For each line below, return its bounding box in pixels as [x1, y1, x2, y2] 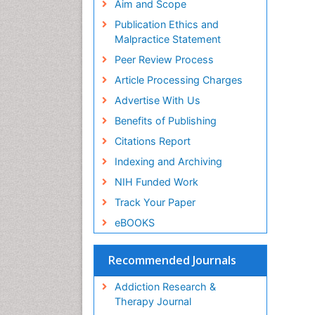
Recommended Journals [108, 252, 236, 269]
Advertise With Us [114, 94, 200, 107]
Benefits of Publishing [114, 115, 217, 127]
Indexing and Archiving [114, 155, 222, 168]
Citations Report [114, 135, 191, 148]
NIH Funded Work [114, 176, 198, 188]
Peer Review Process [114, 53, 214, 66]
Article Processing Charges [114, 74, 243, 86]
